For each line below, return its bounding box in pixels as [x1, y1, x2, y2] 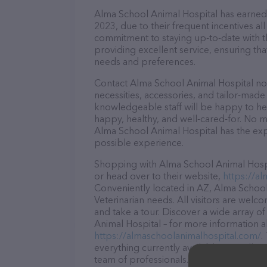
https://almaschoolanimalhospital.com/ [94, 229, 261, 241]
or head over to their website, [94, 170, 223, 182]
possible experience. [94, 136, 184, 148]
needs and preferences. [94, 55, 195, 67]
